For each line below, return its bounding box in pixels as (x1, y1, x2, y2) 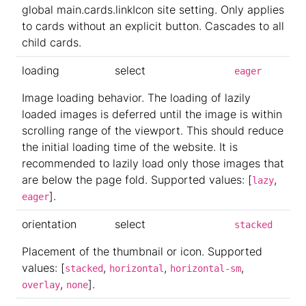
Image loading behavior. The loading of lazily (22, 91, 251, 105)
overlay (22, 279, 60, 290)
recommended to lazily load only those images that (22, 156, 284, 170)
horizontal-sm (170, 263, 241, 274)
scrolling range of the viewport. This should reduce (22, 124, 283, 137)
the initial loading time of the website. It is (22, 140, 238, 154)
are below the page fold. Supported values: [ (22, 173, 252, 186)
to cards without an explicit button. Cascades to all (22, 18, 284, 33)
